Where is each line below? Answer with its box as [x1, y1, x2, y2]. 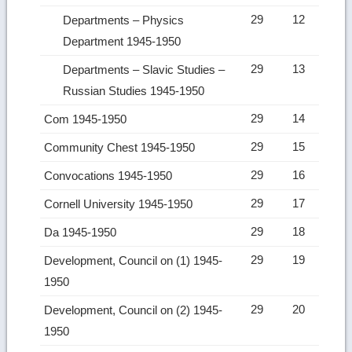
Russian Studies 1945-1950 [63, 83, 208, 97]
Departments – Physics [63, 13, 185, 27]
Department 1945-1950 [63, 34, 185, 48]
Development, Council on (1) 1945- [44, 253, 223, 267]
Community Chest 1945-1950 [44, 140, 199, 154]
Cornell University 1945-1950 [44, 196, 196, 211]
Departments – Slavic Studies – [63, 62, 225, 76]
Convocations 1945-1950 [44, 168, 176, 182]
